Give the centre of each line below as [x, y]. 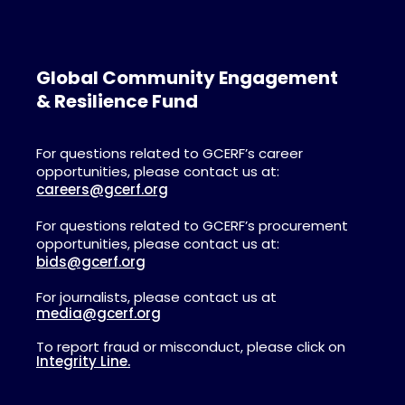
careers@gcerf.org [102, 189]
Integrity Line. [83, 361]
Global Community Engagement [187, 77]
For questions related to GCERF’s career [170, 153]
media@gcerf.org [99, 313]
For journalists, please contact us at [156, 297]
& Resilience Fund [117, 101]
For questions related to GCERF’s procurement [192, 225]
